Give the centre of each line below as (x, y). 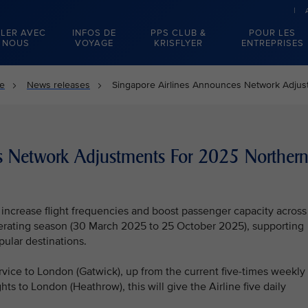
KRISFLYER (178, 43)
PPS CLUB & (178, 33)
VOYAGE (94, 43)
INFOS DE (94, 33)
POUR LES (273, 33)
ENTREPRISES (272, 43)
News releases (58, 85)
